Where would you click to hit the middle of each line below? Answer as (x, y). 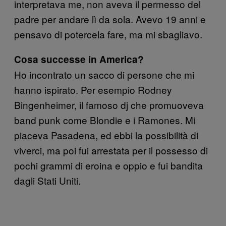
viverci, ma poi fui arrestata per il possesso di (111, 150)
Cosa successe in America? (79, 59)
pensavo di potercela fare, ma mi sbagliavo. (108, 34)
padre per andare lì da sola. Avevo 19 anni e (110, 19)
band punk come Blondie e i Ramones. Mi (105, 120)
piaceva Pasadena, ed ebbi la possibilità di (106, 135)
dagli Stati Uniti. (47, 180)
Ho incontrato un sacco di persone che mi (104, 74)
